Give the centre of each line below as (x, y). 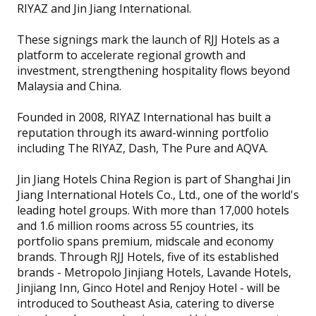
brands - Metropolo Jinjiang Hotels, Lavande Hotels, (154, 273)
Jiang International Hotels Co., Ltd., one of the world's (158, 195)
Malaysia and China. (69, 86)
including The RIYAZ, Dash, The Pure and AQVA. (142, 148)
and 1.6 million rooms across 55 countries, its (135, 226)
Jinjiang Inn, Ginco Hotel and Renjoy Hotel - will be (148, 288)
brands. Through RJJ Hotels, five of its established (147, 257)
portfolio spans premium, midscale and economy (145, 242)
